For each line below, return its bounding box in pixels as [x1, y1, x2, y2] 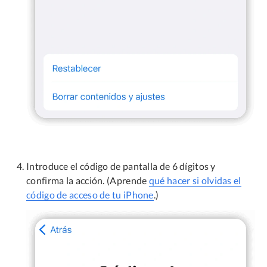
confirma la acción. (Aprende [26, 175, 149, 187]
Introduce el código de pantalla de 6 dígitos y [26, 160, 216, 172]
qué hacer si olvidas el [148, 175, 241, 187]
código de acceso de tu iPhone [26, 189, 154, 201]
